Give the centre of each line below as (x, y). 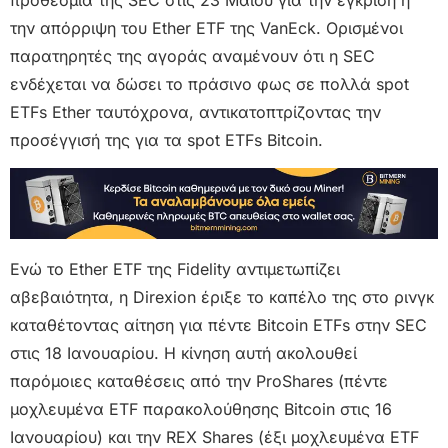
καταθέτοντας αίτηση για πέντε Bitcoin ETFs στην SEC (218, 325)
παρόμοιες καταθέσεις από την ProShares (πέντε (199, 381)
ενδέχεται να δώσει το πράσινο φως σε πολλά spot (209, 83)
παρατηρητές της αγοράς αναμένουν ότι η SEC (192, 55)
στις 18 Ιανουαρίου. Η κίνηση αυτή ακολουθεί (183, 353)
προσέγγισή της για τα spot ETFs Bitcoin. (166, 139)
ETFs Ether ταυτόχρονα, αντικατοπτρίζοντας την (195, 111)
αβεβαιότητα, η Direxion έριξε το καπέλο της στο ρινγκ (222, 297)
